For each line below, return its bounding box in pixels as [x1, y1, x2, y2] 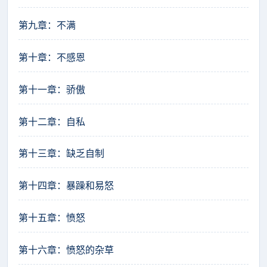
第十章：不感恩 [18, 50, 85, 64]
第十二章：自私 [18, 114, 85, 128]
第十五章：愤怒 [18, 210, 85, 224]
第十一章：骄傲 [18, 82, 85, 96]
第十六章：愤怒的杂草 [18, 243, 114, 256]
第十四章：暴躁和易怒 [18, 179, 114, 193]
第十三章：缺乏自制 [18, 147, 104, 160]
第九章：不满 [18, 18, 76, 32]
